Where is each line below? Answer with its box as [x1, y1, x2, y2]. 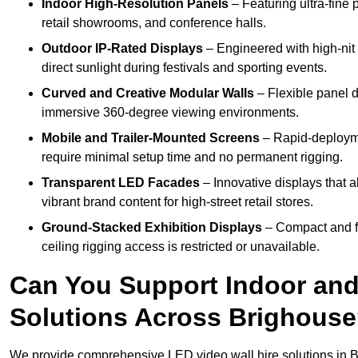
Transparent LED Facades [42, 176, 200, 190]
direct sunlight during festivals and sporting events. [42, 61, 327, 75]
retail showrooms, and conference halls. [42, 16, 266, 30]
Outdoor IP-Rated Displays [42, 42, 203, 56]
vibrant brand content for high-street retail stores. [42, 195, 313, 209]
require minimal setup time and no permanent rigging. [42, 150, 343, 165]
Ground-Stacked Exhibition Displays [42, 221, 262, 235]
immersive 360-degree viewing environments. [42, 105, 299, 120]
